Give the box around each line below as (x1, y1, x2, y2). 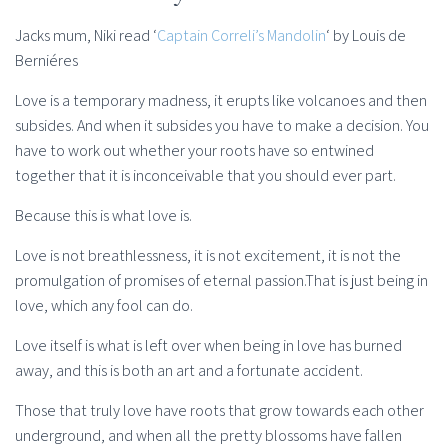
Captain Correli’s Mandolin (157, 25, 326, 47)
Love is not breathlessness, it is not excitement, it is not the (15, 245, 401, 267)
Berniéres (15, 50, 78, 72)
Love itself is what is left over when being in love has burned (15, 335, 402, 357)
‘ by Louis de (326, 25, 406, 47)
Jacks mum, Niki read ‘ (15, 25, 157, 47)
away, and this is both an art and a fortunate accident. (15, 360, 363, 382)
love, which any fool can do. (15, 295, 193, 317)
